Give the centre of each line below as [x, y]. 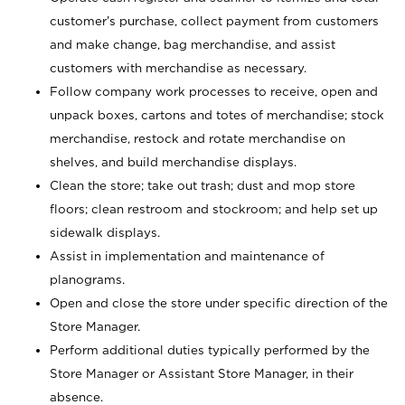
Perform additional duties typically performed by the [210, 350]
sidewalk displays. [105, 232]
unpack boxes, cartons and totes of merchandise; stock [217, 115]
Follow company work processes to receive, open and [214, 91]
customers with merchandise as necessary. [178, 68]
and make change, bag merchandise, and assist [193, 44]
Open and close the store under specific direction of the [219, 303]
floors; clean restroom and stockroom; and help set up [214, 209]
